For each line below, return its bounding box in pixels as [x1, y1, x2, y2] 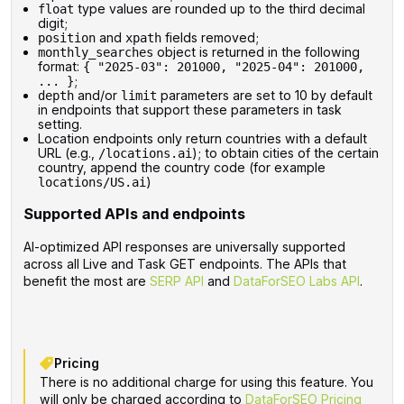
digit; [37, 14, 68, 31]
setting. [37, 115, 82, 132]
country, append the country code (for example [37, 159, 326, 175]
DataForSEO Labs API [233, 272, 360, 289]
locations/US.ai [37, 174, 146, 189]
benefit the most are [23, 272, 150, 289]
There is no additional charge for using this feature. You [39, 374, 373, 390]
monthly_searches [37, 44, 153, 60]
